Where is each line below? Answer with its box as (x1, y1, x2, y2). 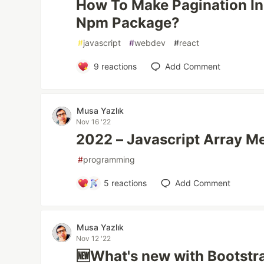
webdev (134, 38, 166, 48)
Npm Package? (76, 14, 180, 31)
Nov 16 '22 (76, 117, 111, 126)
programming (83, 154, 136, 164)
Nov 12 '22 (76, 234, 111, 243)
